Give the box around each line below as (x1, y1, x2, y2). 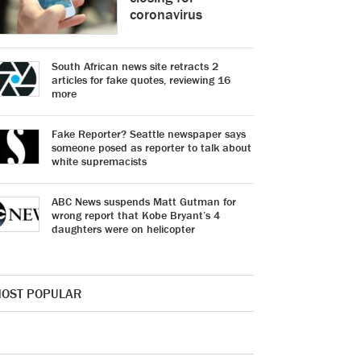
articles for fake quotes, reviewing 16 (52, 73, 230, 87)
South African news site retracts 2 (52, 59, 218, 73)
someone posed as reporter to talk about (52, 140, 251, 155)
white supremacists (52, 154, 147, 168)
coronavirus (130, 5, 202, 23)
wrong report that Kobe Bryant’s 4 (52, 208, 220, 222)
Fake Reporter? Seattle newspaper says (52, 127, 246, 141)
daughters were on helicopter (52, 222, 195, 236)
